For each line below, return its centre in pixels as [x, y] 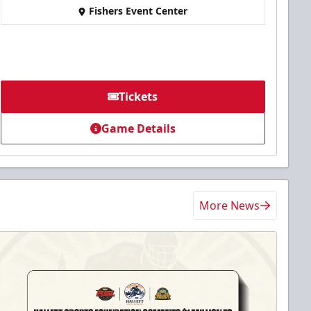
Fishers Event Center [138, 11]
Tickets [138, 97]
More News [229, 206]
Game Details [138, 129]
